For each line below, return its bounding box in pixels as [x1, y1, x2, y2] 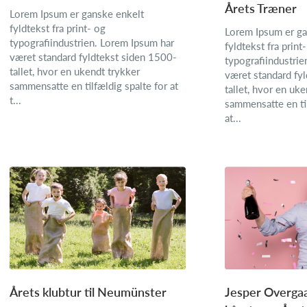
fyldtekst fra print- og [10, 20, 106, 35]
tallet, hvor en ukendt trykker [10, 63, 140, 78]
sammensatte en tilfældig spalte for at [10, 77, 178, 93]
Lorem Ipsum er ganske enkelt [10, 5, 144, 21]
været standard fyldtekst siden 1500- [10, 49, 177, 64]
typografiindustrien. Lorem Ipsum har [10, 34, 174, 49]
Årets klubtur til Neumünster [10, 283, 167, 301]
